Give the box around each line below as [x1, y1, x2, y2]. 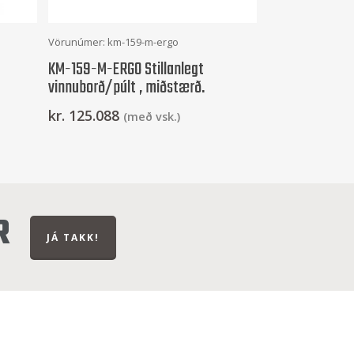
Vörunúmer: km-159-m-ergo [47, 35, 179, 49]
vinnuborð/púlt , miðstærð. [47, 73, 205, 102]
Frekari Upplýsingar [104, 31, 201, 47]
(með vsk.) [122, 109, 180, 124]
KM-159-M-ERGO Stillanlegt [47, 55, 204, 84]
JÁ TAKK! [46, 231, 100, 245]
